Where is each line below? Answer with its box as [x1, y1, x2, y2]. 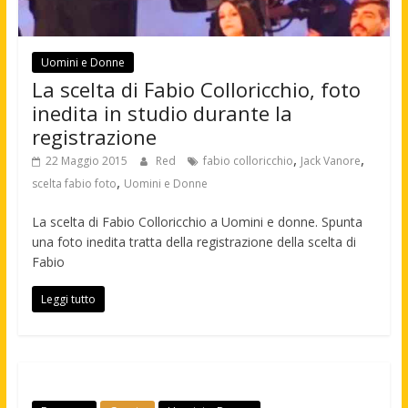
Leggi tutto [40, 291, 96, 307]
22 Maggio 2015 [45, 152, 127, 168]
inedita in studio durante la [31, 98, 292, 127]
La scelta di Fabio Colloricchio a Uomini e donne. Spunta [31, 212, 362, 230]
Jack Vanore [300, 152, 361, 168]
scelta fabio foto [31, 175, 117, 191]
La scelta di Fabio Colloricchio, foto [31, 75, 361, 103]
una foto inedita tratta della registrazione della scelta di [31, 232, 356, 250]
